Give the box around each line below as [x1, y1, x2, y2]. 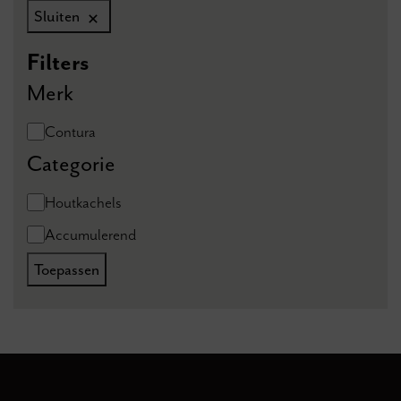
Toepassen [34, 260, 99, 280]
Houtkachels [45, 192, 122, 213]
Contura [45, 122, 96, 142]
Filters [27, 47, 90, 78]
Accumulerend [45, 225, 136, 245]
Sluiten [34, 6, 80, 27]
